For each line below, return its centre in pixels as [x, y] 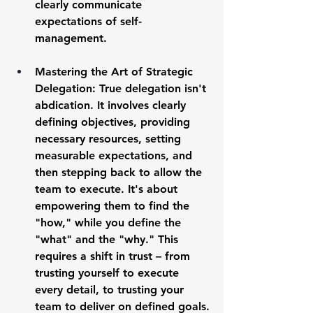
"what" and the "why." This [108, 240]
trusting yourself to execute [109, 273]
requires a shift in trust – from [114, 256]
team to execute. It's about [108, 189]
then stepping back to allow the [120, 173]
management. [71, 38]
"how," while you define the [110, 223]
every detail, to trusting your [111, 290]
